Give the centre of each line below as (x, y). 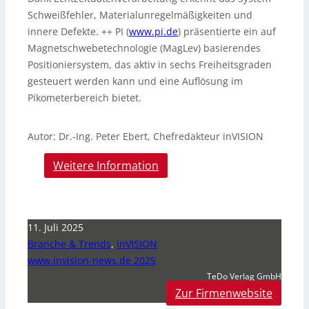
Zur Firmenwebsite (224, 293)
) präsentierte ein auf (227, 32)
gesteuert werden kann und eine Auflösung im (135, 81)
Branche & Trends (69, 244)
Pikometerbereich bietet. (84, 98)
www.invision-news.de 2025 (92, 261)
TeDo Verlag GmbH (244, 277)
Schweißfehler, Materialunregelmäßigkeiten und (140, 15)
